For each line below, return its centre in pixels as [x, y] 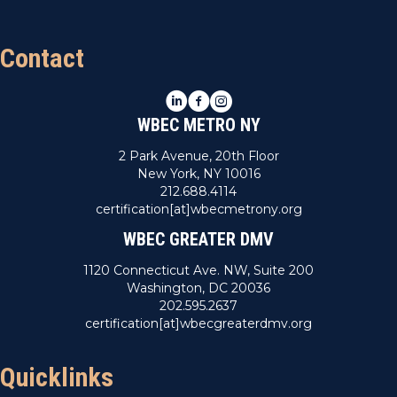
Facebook [217, 98]
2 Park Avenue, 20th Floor [198, 156]
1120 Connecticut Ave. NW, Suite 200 [198, 270]
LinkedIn [191, 98]
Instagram [241, 98]
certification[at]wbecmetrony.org [198, 209]
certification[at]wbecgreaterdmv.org [198, 323]
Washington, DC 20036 [198, 288]
